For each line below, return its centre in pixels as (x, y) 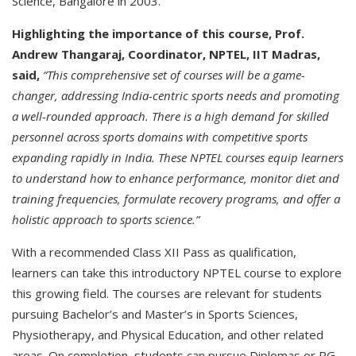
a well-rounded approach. (80, 116)
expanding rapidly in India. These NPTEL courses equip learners (178, 157)
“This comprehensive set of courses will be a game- (174, 75)
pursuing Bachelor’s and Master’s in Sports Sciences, (155, 314)
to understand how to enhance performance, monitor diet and (176, 178)
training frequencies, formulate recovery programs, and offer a (176, 199)
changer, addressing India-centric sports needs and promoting (176, 95)
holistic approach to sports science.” (106, 219)
